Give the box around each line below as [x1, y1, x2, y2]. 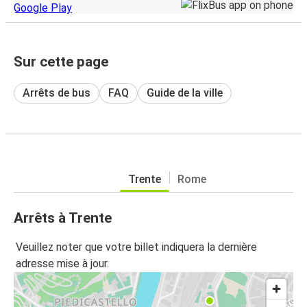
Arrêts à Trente [14, 209, 112, 226]
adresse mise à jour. [16, 257, 109, 271]
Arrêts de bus [23, 86, 90, 99]
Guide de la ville [147, 86, 223, 99]
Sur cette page [14, 53, 108, 70]
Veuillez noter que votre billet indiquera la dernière [16, 241, 257, 254]
